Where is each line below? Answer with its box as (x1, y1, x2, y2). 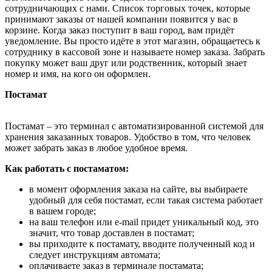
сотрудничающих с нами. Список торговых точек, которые (5, 2, 250, 13)
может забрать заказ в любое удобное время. (5, 142, 188, 153)
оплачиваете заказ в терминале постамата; (29, 260, 203, 271)
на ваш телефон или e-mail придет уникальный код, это (29, 216, 259, 227)
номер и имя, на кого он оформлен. (5, 68, 151, 79)
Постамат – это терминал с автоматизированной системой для (5, 120, 263, 131)
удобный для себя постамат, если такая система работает (29, 194, 263, 205)
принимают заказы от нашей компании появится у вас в (5, 13, 238, 24)
